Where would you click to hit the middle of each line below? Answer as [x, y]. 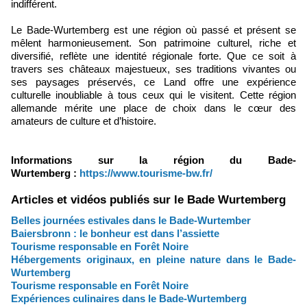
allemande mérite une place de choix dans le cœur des [153, 108]
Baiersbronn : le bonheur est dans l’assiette [115, 233]
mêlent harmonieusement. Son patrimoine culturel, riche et [153, 42]
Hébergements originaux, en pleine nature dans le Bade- [153, 259]
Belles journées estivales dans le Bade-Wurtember [135, 220]
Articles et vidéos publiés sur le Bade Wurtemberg [148, 199]
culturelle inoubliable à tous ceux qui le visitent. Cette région [153, 95]
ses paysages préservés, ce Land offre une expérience [153, 82]
